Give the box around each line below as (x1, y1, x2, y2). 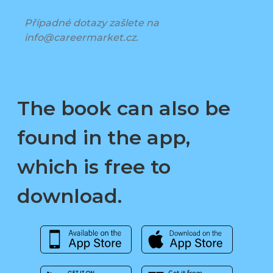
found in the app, (17, 126, 190, 150)
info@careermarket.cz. (24, 32, 138, 44)
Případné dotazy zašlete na (24, 17, 159, 29)
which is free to (17, 155, 171, 179)
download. (17, 184, 122, 208)
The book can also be (17, 96, 230, 121)
